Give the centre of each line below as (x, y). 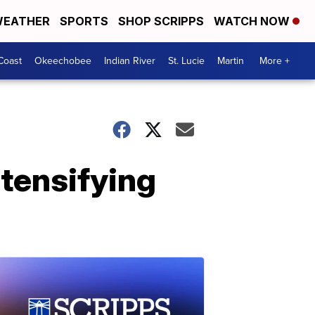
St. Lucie (186, 61)
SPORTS (84, 21)
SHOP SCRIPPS (161, 21)
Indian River (130, 61)
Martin (231, 61)
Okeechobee (63, 61)
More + (275, 61)
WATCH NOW (253, 21)
